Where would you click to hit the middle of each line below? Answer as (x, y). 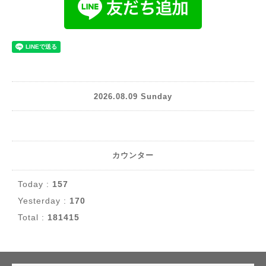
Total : (33, 218)
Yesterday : (44, 201)
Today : (35, 184)
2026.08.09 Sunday (133, 96)
